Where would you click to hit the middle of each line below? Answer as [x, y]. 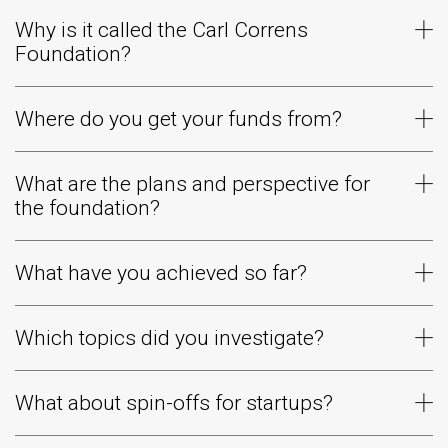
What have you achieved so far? [161, 273]
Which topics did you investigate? [169, 338]
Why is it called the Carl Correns [161, 30]
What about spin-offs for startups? [174, 403]
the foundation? [87, 208]
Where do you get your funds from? [178, 119]
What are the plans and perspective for [192, 184]
